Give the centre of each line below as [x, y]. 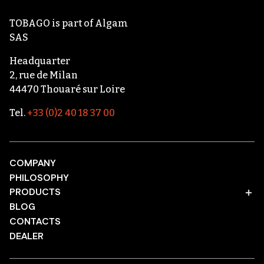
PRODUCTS [35, 192]
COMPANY [32, 163]
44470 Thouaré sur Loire [67, 89]
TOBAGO [30, 23]
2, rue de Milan [44, 75]
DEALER [27, 236]
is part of [72, 23]
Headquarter [40, 61]
